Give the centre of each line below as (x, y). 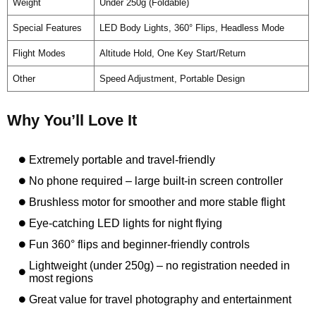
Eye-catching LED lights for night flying (126, 223)
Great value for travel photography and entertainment (160, 299)
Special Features (47, 28)
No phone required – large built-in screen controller (156, 181)
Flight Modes (39, 53)
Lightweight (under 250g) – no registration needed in (160, 265)
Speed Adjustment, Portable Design (172, 78)
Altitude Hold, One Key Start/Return (172, 53)
